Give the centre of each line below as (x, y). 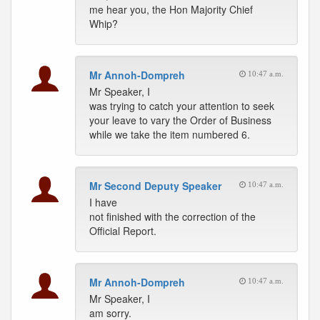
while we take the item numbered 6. (170, 134)
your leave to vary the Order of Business (180, 120)
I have (103, 202)
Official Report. (123, 231)
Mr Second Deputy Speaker (155, 186)
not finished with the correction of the (172, 216)
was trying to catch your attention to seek (182, 106)
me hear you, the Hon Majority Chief (171, 9)
